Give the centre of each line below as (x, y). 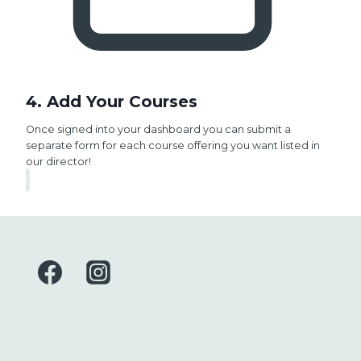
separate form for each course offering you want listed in (173, 145)
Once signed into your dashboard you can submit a (158, 129)
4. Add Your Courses (112, 102)
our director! (58, 162)
